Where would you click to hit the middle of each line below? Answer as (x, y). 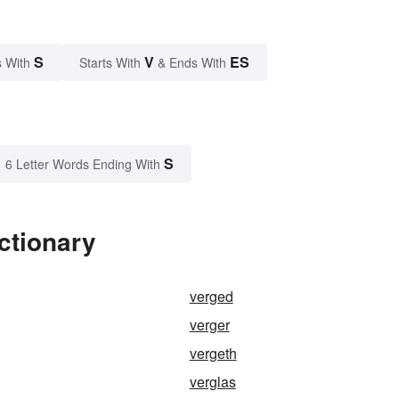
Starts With (112, 62)
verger (209, 324)
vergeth (213, 353)
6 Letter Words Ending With (83, 163)
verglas (212, 381)
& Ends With (192, 62)
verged (211, 296)
